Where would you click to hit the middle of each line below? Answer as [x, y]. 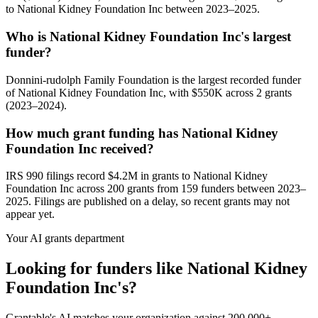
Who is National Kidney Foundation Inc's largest [148, 37]
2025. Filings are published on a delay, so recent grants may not [148, 202]
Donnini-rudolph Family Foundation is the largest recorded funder [153, 79]
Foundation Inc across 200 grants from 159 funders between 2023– [156, 189]
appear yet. [30, 214]
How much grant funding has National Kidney [142, 133]
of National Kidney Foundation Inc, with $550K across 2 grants [149, 92]
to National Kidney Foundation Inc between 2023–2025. [133, 9]
